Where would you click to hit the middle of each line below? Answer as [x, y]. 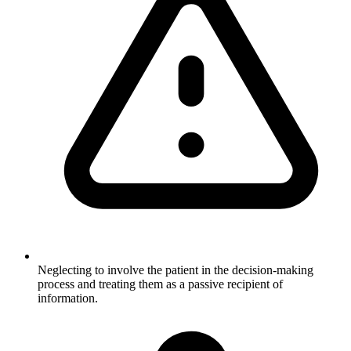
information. [68, 298]
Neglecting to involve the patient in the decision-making [175, 270]
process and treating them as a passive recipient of [160, 284]
